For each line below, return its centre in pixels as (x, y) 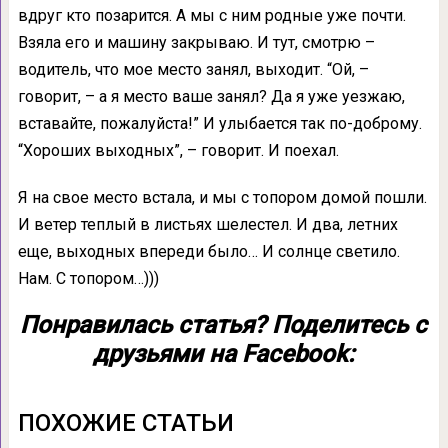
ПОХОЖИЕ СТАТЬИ (125, 423)
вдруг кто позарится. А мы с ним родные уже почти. (211, 16)
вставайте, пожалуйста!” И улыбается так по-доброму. (219, 124)
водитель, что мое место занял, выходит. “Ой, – (193, 70)
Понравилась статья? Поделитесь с (224, 325)
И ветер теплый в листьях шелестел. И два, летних (207, 225)
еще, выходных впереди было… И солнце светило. (208, 252)
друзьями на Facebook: (224, 354)
